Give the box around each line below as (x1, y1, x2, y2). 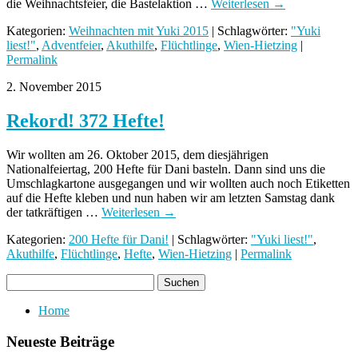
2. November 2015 (6, 80, 101, 94)
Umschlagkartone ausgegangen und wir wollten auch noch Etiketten (6, 177, 350, 191)
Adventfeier (42, 38, 101, 53)
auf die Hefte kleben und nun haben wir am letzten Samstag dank (6, 191, 335, 205)
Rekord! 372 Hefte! (6, 110, 165, 132)
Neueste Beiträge (6, 332, 114, 350)
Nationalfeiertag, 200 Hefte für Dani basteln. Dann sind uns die (6, 162, 325, 177)
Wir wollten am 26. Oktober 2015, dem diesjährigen (6, 148, 268, 162)
